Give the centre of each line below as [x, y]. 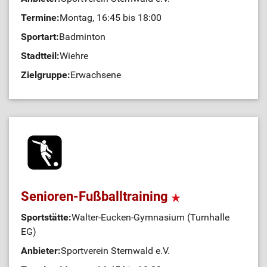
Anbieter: [41, 251]
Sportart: [40, 37]
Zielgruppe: [46, 75]
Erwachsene [96, 75]
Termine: [40, 18]
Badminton [82, 37]
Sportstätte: [46, 217]
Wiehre [74, 56]
